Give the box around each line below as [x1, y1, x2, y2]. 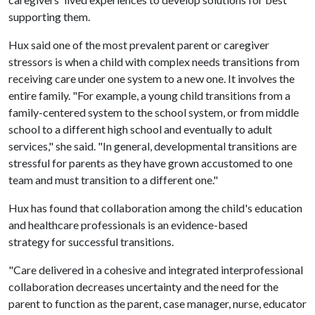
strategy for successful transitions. [8, 235, 174, 248]
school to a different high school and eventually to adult [8, 122, 272, 136]
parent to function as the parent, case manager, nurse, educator [8, 297, 307, 310]
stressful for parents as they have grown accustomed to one [8, 156, 292, 169]
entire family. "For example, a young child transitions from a [8, 89, 290, 102]
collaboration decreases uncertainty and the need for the [8, 280, 278, 293]
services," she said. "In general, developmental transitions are [8, 139, 297, 153]
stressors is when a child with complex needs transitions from [8, 55, 300, 68]
